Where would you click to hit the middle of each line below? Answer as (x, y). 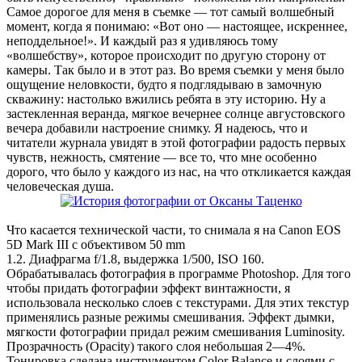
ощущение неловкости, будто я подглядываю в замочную (164, 85)
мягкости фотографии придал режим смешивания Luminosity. (176, 332)
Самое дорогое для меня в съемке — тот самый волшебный (170, 12)
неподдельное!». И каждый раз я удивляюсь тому (142, 41)
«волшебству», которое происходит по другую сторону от (166, 56)
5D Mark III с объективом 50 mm (96, 245)
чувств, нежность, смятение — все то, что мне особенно (162, 158)
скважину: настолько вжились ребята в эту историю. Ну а (166, 99)
